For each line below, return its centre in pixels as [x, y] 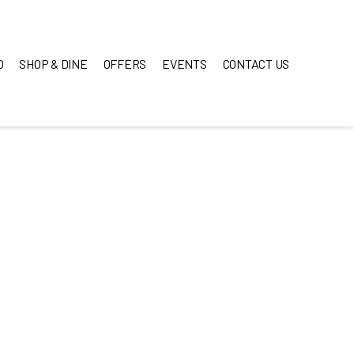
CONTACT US [256, 63]
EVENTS [185, 63]
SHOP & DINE [53, 63]
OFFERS [124, 63]
